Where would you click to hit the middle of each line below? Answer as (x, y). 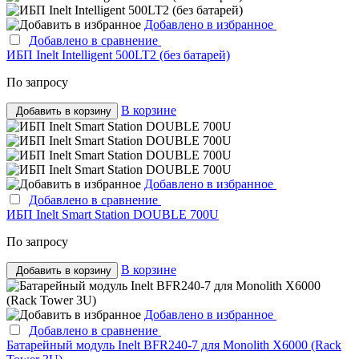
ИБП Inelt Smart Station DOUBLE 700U (113, 215)
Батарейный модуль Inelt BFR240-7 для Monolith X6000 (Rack (174, 345)
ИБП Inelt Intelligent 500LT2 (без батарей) (118, 55)
